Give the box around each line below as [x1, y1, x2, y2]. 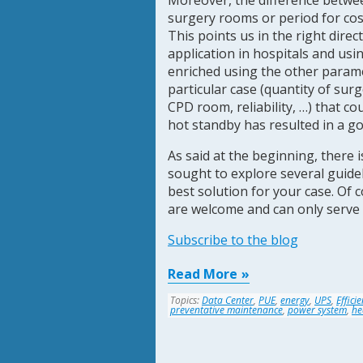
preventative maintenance [170, 303, 283, 317]
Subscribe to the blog [168, 231, 298, 249]
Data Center [202, 293, 254, 307]
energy [280, 293, 310, 307]
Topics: [170, 293, 202, 307]
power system [288, 303, 347, 317]
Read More [168, 265, 237, 283]
